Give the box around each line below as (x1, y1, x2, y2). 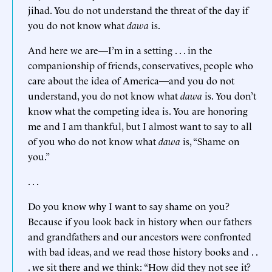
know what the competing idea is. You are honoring (28, 103, 248, 117)
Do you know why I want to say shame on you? (28, 199, 229, 212)
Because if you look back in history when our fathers (28, 214, 252, 228)
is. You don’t (202, 88, 256, 102)
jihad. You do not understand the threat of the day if (28, 2, 248, 16)
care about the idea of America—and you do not (28, 73, 234, 87)
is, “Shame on (180, 134, 240, 148)
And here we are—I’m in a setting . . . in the (28, 42, 212, 56)
